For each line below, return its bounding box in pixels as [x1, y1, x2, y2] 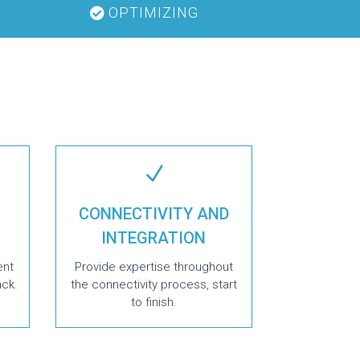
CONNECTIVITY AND [78, 203, 229, 223]
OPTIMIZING [108, 4, 198, 22]
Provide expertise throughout [74, 259, 233, 274]
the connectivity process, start [70, 276, 237, 292]
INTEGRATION [101, 227, 207, 247]
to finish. [130, 294, 177, 309]
